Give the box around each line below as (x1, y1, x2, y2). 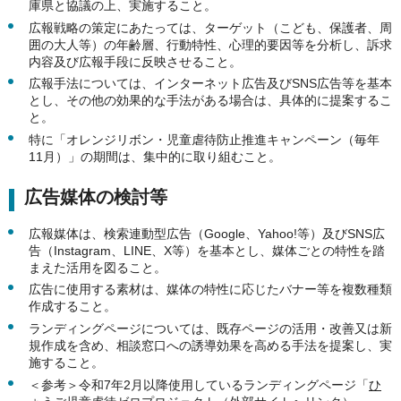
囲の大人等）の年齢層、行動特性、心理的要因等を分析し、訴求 (29, 37, 392, 52)
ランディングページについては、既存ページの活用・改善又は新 (29, 321, 392, 336)
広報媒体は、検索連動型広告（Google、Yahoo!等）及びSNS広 (29, 226, 385, 241)
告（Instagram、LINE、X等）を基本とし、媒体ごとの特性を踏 (29, 243, 385, 258)
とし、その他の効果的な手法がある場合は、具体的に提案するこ (29, 93, 392, 108)
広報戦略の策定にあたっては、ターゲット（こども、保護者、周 (29, 20, 392, 35)
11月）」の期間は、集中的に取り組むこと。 (29, 149, 281, 164)
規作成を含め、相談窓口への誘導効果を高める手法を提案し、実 (29, 338, 392, 353)
